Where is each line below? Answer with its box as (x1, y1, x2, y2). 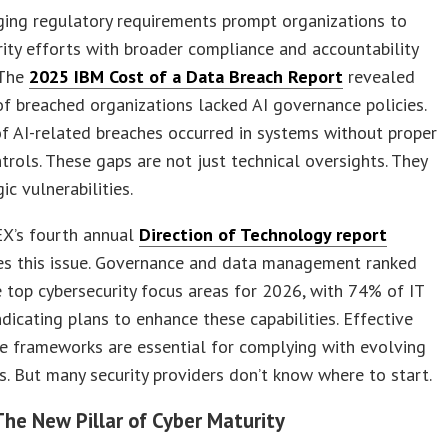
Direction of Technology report (139, 222, 388, 246)
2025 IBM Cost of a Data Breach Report (29, 64, 344, 88)
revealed (343, 64, 416, 88)
